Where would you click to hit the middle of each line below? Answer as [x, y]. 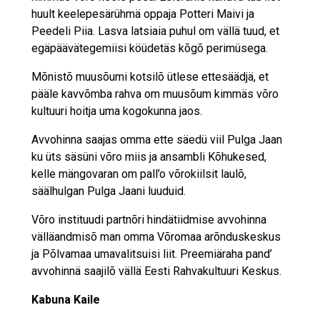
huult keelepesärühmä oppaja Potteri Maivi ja [142, 14]
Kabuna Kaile [65, 300]
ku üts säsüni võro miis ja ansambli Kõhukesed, [149, 157]
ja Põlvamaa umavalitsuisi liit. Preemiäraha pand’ [151, 254]
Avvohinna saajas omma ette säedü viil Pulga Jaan [156, 140]
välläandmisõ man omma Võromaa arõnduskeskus [156, 237]
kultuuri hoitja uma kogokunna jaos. [116, 111]
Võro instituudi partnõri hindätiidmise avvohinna [149, 220]
